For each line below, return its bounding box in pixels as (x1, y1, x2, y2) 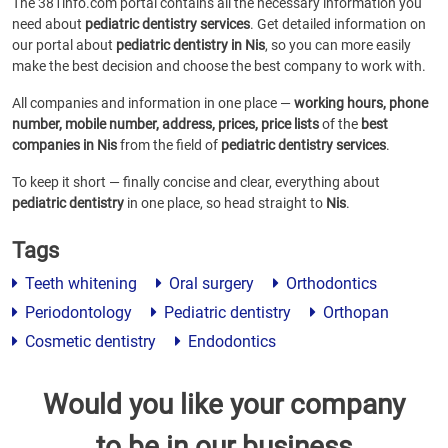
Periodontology (21, 303, 132, 322)
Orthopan (319, 303, 389, 322)
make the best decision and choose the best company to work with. (12, 58, 426, 74)
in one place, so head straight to (124, 195, 326, 211)
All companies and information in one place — (12, 95, 294, 111)
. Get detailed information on (250, 16, 426, 32)
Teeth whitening (21, 274, 137, 293)
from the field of (117, 137, 221, 153)
